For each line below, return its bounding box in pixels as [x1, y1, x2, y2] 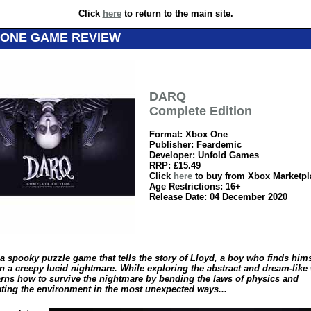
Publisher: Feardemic [149, 140, 242, 150]
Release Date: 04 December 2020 [149, 192, 287, 202]
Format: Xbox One [149, 129, 228, 140]
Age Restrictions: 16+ [149, 181, 241, 192]
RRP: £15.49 [149, 160, 201, 171]
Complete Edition [149, 104, 252, 118]
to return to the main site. [121, 8, 233, 19]
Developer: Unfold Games [149, 150, 259, 160]
